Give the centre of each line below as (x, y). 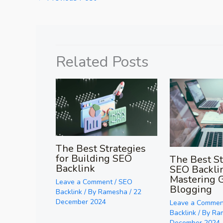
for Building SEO (94, 159)
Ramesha (114, 192)
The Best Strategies (101, 149)
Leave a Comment (84, 182)
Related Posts (102, 62)
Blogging (191, 189)
